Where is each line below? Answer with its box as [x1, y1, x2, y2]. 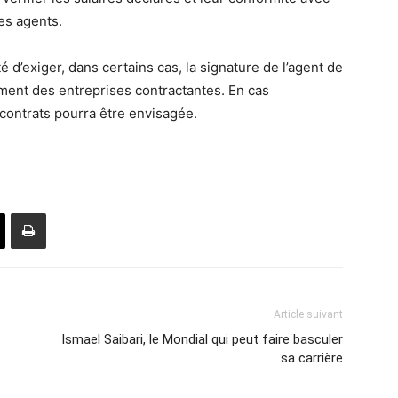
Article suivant [274, 308, 343, 321]
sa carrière [281, 350, 343, 366]
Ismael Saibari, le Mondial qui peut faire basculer [61, 331, 343, 347]
